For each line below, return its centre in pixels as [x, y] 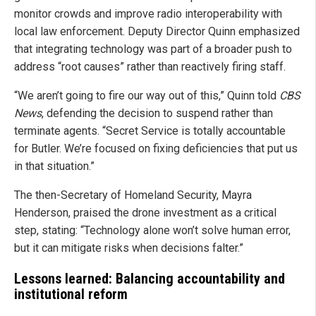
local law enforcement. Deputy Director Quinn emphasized [157, 32]
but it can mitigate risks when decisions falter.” [129, 248]
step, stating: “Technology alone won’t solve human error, [152, 231]
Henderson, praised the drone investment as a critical [145, 213]
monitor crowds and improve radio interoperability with [148, 14]
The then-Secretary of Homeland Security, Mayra [133, 195]
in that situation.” [54, 166]
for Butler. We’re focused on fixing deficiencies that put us [156, 149]
